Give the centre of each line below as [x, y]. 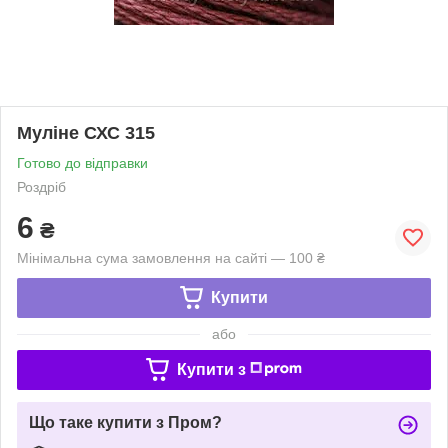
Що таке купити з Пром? [125, 422]
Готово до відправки [82, 162]
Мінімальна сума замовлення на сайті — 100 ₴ [171, 257]
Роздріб [41, 186]
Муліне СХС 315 [86, 132]
